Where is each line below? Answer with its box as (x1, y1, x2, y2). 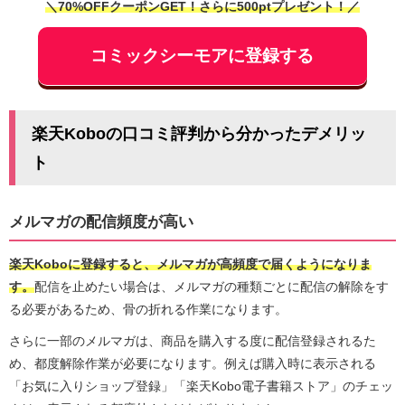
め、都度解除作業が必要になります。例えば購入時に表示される (9, 357, 376, 371)
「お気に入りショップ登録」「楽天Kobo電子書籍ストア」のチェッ (9, 380, 393, 393)
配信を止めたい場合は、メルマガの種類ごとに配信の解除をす (34, 280, 389, 294)
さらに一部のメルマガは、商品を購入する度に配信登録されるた (9, 334, 376, 348)
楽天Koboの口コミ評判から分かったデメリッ (32, 124, 367, 142)
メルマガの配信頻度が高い (9, 213, 193, 229)
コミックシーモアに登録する (90, 47, 315, 65)
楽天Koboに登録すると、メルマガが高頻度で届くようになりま (9, 258, 372, 271)
